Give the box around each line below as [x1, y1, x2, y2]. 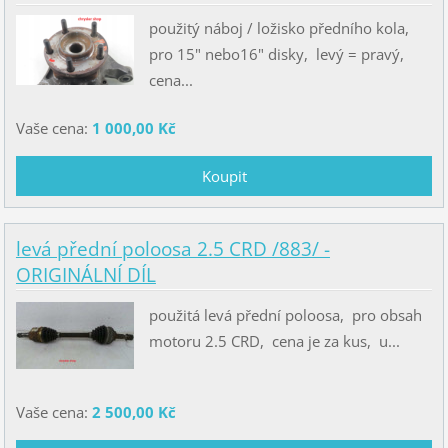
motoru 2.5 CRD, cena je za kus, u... [148, 330, 400, 351]
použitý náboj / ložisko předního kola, [148, 18, 413, 39]
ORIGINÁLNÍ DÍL [15, 261, 156, 288]
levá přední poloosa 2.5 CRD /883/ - [15, 235, 330, 262]
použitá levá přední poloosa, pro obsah [148, 304, 422, 325]
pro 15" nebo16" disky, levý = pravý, [148, 44, 408, 65]
